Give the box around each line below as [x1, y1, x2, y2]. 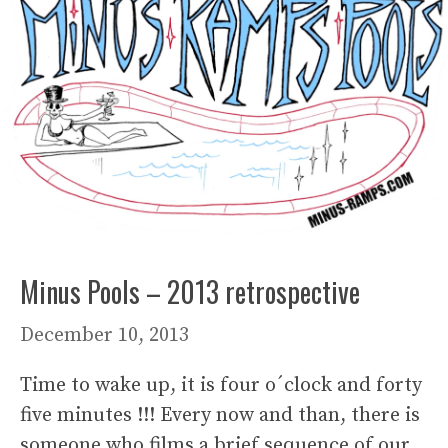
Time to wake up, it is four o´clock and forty [20, 372, 422, 398]
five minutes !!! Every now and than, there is [20, 402, 420, 428]
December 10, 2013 [20, 322, 189, 348]
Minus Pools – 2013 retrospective [20, 270, 360, 312]
